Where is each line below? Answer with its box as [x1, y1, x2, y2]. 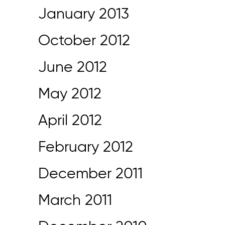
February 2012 [38, 140, 133, 155]
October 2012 [38, 34, 130, 49]
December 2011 [38, 167, 143, 182]
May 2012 [38, 87, 101, 102]
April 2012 [38, 114, 102, 129]
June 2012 [38, 60, 107, 75]
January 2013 [38, 7, 129, 22]
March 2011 [38, 193, 112, 208]
